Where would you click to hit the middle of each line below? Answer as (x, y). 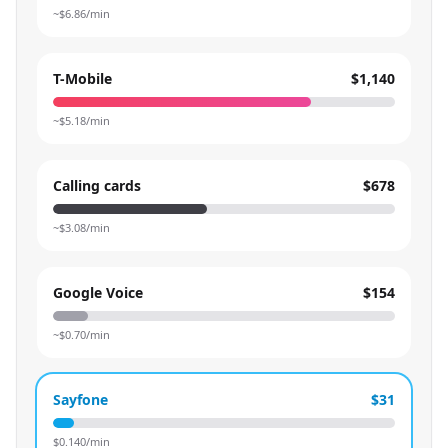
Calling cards (97, 185)
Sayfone (80, 399)
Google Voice (98, 292)
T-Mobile (82, 78)
